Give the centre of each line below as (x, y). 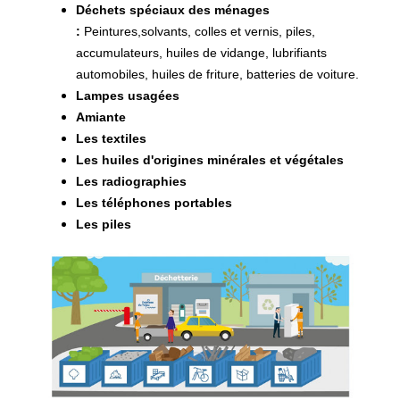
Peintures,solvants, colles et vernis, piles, (198, 32)
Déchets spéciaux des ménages (173, 10)
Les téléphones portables (154, 203)
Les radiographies (131, 182)
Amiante (101, 117)
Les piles (104, 225)
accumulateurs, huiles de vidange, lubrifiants (201, 53)
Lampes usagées (128, 96)
